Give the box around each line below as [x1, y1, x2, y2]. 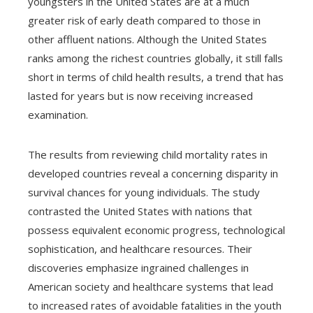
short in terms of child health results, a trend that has [28, 69, 284, 84]
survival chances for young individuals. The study [28, 184, 260, 199]
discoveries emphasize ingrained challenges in [28, 260, 249, 275]
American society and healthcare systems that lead [28, 279, 273, 293]
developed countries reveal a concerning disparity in [28, 166, 278, 180]
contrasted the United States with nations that [28, 203, 252, 218]
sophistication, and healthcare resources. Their [28, 241, 252, 256]
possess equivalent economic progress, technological [28, 222, 285, 237]
